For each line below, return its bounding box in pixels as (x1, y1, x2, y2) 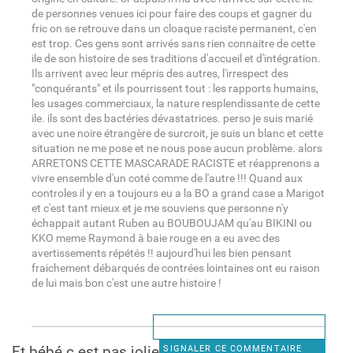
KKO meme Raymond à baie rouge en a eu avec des (31, 231, 280, 245)
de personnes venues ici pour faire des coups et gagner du (31, 6, 312, 20)
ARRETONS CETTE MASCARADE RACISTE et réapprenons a (31, 156, 320, 170)
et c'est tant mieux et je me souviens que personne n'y (31, 201, 288, 215)
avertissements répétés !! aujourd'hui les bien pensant (31, 246, 292, 260)
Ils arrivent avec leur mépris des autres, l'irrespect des (31, 66, 288, 80)
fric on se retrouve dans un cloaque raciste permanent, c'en (31, 21, 317, 35)
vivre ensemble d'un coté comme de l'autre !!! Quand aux (31, 171, 303, 185)
